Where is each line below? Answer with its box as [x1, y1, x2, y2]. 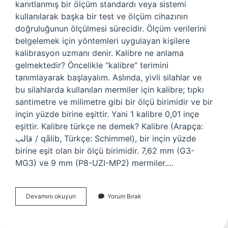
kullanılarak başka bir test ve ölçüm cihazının [15, 11, 188, 21]
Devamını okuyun [26, 192, 76, 200]
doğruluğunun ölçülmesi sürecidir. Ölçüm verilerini [15, 23, 206, 34]
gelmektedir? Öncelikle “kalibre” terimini [15, 60, 168, 70]
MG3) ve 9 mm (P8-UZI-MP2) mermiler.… [15, 158, 174, 168]
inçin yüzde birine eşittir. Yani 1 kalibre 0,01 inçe [15, 109, 199, 119]
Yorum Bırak [107, 192, 141, 200]
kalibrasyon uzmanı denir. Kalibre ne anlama [15, 48, 184, 58]
